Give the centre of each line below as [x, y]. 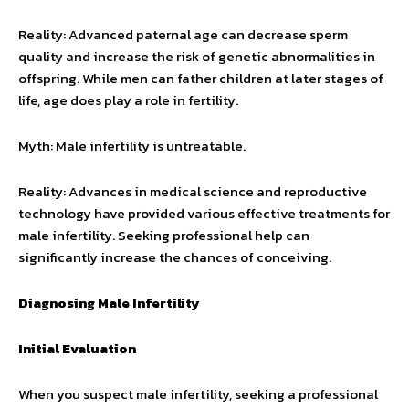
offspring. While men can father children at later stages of [201, 78]
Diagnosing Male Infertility [109, 303]
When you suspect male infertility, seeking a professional [198, 394]
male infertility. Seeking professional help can [164, 235]
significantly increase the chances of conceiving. [175, 257]
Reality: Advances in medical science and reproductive [193, 191]
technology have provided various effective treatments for [204, 213]
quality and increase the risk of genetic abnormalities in [197, 56]
